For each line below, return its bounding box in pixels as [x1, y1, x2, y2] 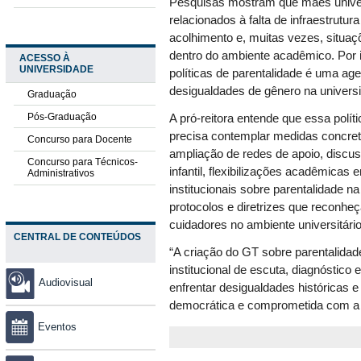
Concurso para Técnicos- [27, 156, 138, 168]
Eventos [38, 320, 77, 333]
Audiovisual [39, 276, 93, 289]
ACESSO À [19, 52, 70, 64]
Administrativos [27, 168, 94, 180]
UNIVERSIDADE [19, 64, 93, 76]
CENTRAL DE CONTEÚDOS [14, 230, 141, 243]
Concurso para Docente [27, 133, 132, 145]
